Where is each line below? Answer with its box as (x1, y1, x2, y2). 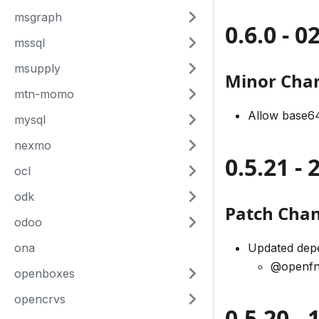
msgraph (14, 10, 62, 24)
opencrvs (14, 292, 66, 306)
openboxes (14, 266, 75, 281)
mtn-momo (14, 87, 74, 101)
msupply (14, 61, 61, 75)
